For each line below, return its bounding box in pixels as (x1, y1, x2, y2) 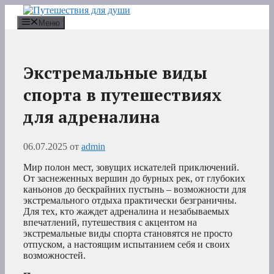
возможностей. (23, 250, 86, 261)
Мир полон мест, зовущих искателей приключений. (23, 162, 239, 173)
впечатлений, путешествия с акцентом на (23, 217, 197, 228)
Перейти (4, 4, 40, 15)
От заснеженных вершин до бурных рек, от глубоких (23, 173, 245, 184)
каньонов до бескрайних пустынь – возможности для (23, 184, 246, 195)
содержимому (4, 26, 62, 37)
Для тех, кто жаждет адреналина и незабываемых (23, 206, 229, 217)
